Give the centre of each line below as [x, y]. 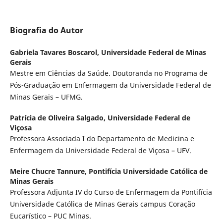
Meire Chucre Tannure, [49, 171]
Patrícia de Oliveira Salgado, [58, 118]
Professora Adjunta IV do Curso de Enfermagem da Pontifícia [111, 192]
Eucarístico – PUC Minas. [50, 216]
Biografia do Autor [46, 30]
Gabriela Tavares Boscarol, [55, 53]
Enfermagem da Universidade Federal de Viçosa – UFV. [100, 151]
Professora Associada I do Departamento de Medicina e [102, 139]
